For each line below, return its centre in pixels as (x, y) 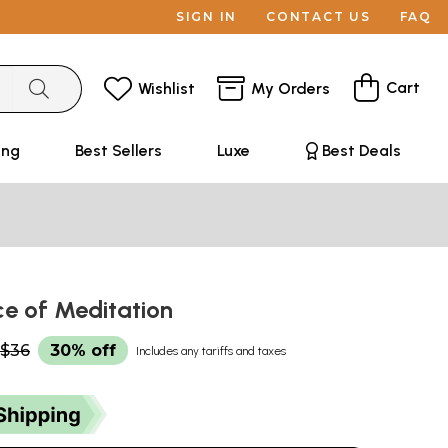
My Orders (290, 88)
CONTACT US (318, 16)
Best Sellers (118, 150)
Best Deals (361, 150)
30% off (83, 350)
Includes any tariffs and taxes (211, 351)
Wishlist (166, 88)
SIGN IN (206, 16)
